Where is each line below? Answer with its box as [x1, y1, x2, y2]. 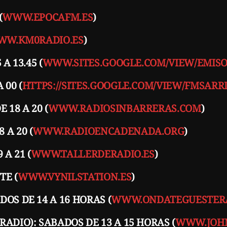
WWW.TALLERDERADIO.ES [30, 146, 155, 161]
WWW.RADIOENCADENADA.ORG [32, 124, 184, 138]
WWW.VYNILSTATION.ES [17, 169, 132, 183]
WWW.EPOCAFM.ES [2, 10, 93, 24]
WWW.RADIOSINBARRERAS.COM [48, 101, 201, 115]
